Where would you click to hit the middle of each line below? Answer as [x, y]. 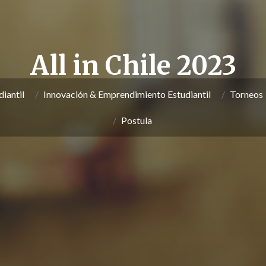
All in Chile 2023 [133, 66]
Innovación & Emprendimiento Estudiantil [127, 94]
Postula [137, 120]
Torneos [246, 94]
